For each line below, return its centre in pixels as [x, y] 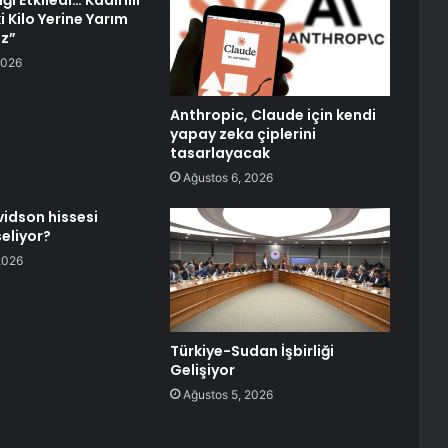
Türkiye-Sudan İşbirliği [251, 351]
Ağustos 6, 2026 [227, 178]
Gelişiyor [202, 370]
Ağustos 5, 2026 [227, 395]
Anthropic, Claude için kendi [272, 115]
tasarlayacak [219, 153]
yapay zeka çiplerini [242, 134]
